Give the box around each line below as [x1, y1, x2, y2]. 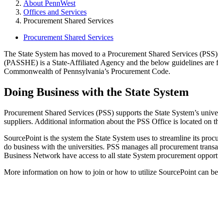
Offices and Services [23, 7, 87, 16]
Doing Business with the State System [4, 85, 189, 98]
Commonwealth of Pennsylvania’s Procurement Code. [4, 67, 170, 75]
